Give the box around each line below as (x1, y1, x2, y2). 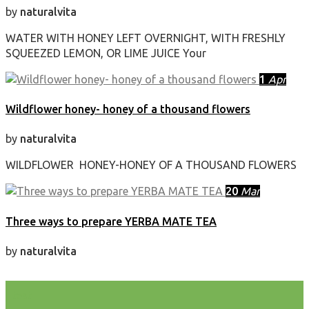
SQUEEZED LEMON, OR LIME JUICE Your (6, 46, 206, 59)
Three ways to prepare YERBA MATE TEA (6, 215, 217, 228)
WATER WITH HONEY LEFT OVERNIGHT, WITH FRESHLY (6, 31, 286, 44)
